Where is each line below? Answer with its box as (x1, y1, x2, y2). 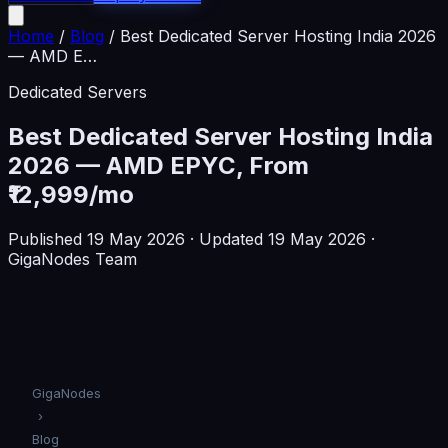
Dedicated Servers (8, 82, 147, 102)
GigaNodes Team (8, 248, 137, 269)
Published (8, 228, 87, 249)
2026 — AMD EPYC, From (8, 150, 309, 180)
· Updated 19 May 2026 (185, 228, 366, 249)
